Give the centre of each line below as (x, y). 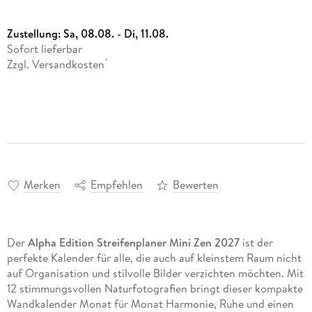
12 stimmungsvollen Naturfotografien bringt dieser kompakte (155, 289)
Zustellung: (35, 33)
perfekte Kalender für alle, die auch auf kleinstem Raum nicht (154, 258)
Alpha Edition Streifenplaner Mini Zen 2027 (133, 243)
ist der (256, 243)
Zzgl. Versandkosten (55, 64)
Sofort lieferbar (44, 48)
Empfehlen (116, 185)
